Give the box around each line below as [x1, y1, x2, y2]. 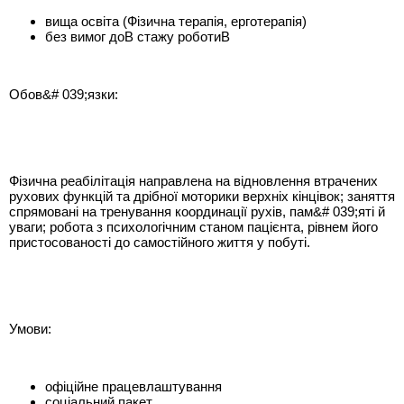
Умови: [9, 321, 51, 337]
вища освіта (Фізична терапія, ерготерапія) [45, 14, 307, 30]
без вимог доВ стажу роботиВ [45, 29, 234, 45]
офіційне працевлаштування [45, 379, 222, 395]
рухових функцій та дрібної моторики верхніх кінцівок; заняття [9, 188, 395, 205]
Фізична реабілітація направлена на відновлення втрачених [9, 173, 378, 189]
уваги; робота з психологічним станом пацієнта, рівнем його [9, 219, 378, 235]
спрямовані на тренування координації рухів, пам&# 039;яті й [9, 204, 385, 220]
